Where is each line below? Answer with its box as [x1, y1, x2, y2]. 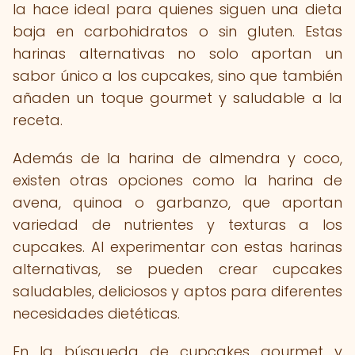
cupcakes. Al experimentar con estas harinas [13, 237, 342, 257]
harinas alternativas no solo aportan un [13, 44, 342, 63]
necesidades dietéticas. [13, 303, 180, 323]
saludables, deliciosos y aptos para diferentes [13, 281, 342, 301]
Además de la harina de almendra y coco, [13, 148, 342, 168]
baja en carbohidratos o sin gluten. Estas [13, 21, 342, 41]
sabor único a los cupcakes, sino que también [13, 66, 342, 86]
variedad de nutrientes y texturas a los [13, 215, 342, 235]
